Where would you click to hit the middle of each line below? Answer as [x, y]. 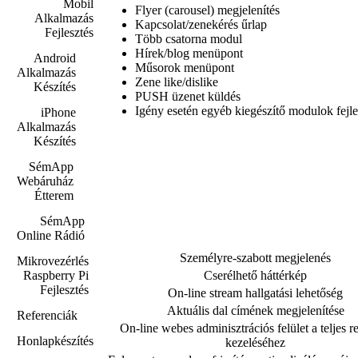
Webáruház [45, 181]
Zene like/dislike [177, 82]
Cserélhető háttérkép [255, 275]
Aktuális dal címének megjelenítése [255, 310]
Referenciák [47, 315]
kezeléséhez [255, 342]
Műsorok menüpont [185, 68]
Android [55, 58]
